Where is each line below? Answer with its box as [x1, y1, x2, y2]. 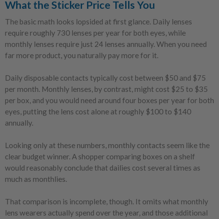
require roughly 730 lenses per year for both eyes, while [5, 28, 186, 38]
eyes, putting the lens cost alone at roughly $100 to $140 [5, 107, 191, 116]
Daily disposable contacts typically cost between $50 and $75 [5, 73, 206, 83]
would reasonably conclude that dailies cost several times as [5, 163, 200, 173]
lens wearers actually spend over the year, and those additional [5, 208, 208, 218]
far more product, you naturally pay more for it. [5, 51, 158, 60]
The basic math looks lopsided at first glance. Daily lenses [5, 17, 192, 26]
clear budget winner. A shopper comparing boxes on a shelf [5, 152, 195, 161]
